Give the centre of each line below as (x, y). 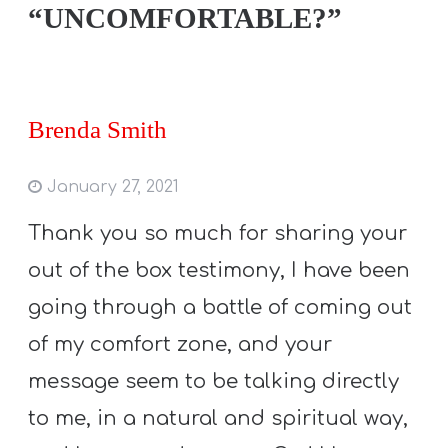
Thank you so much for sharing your (218, 233)
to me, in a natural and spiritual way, (218, 418)
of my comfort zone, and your (180, 344)
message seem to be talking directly (214, 381)
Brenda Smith (98, 129)
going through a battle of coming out (220, 307)
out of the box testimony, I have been (219, 270)
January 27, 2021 (111, 186)
